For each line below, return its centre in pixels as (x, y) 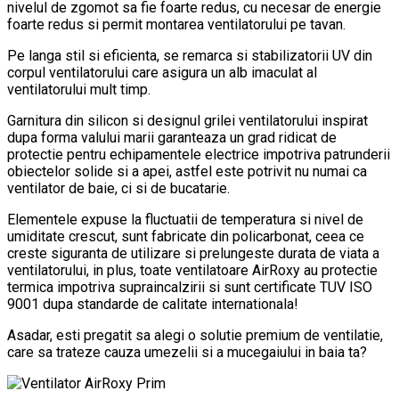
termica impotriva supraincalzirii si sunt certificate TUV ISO (190, 287)
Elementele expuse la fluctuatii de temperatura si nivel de (185, 220)
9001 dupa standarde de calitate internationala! (153, 304)
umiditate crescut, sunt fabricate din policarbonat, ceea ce (186, 236)
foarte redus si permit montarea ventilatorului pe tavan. (176, 24)
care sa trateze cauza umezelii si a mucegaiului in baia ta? (187, 352)
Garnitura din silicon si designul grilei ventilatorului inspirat (187, 121)
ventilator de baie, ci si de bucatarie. (118, 188)
